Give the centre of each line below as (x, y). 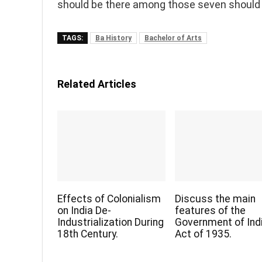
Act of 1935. (204, 234)
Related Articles (97, 84)
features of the (211, 211)
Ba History (113, 38)
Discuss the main (216, 199)
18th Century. (88, 234)
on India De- (85, 211)
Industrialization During (111, 223)
